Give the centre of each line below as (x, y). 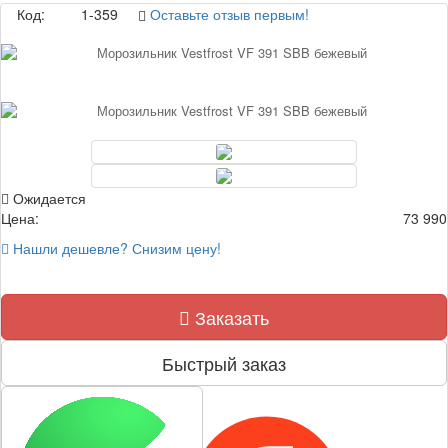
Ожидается (47, 198)
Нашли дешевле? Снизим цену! (115, 248)
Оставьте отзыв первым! (229, 14)
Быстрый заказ (224, 363)
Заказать (229, 317)
